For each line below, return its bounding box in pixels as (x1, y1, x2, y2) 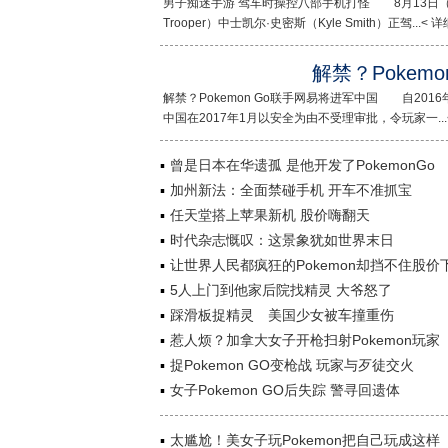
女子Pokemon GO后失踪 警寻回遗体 (170, 382, 400, 398)
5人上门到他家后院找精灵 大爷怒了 (170, 282, 392, 298)
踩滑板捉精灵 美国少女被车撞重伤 (170, 307, 394, 323)
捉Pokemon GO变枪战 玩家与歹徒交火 (170, 357, 414, 373)
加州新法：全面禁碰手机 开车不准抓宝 (170, 182, 412, 198)
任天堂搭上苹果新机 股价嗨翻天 (170, 207, 370, 223)
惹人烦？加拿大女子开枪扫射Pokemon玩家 (170, 332, 440, 348)
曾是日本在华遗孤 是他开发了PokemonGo (170, 157, 435, 173)
